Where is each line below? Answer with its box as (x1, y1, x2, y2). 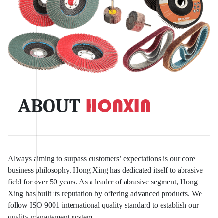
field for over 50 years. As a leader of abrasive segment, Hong (8, 178, 198, 186)
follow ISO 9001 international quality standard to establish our (8, 201, 199, 210)
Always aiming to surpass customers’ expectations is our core (8, 154, 195, 163)
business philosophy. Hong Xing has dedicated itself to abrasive (8, 166, 203, 175)
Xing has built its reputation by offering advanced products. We (8, 189, 202, 198)
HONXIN (80, 95, 151, 117)
